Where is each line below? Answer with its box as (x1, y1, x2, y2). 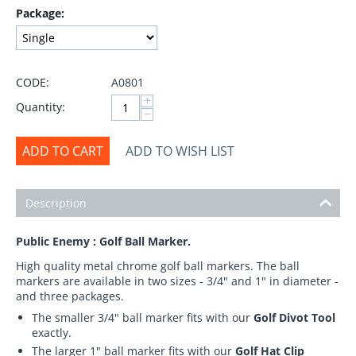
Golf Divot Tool (253, 309, 335, 325)
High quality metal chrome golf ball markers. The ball (16, 257, 300, 273)
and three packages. (16, 288, 124, 304)
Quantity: (16, 99, 65, 114)
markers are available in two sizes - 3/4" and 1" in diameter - (16, 273, 339, 288)
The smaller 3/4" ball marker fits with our (32, 309, 253, 325)
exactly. (32, 324, 72, 340)
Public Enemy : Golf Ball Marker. (16, 233, 191, 249)
